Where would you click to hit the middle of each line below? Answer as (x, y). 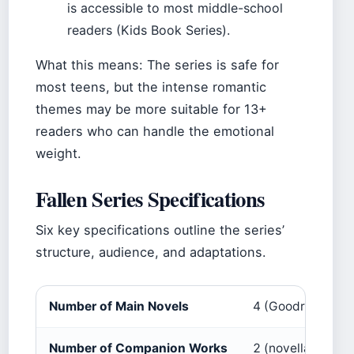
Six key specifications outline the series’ (160, 230)
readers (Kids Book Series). (149, 30)
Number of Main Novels (119, 307)
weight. (58, 154)
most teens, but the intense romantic (151, 87)
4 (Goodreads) (296, 307)
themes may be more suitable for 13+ (151, 109)
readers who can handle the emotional (155, 132)
